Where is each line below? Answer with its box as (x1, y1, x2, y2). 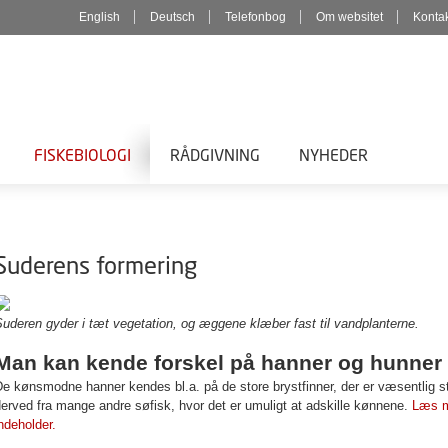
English (79, 9, 120, 24)
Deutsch (150, 9, 195, 24)
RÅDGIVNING (170, 144, 260, 164)
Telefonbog (225, 9, 286, 24)
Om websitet (316, 9, 383, 24)
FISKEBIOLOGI (34, 144, 131, 164)
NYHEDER (299, 144, 368, 164)
